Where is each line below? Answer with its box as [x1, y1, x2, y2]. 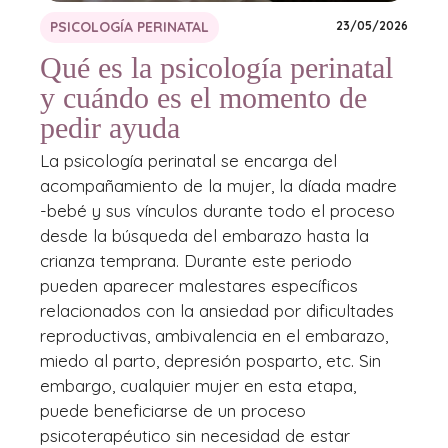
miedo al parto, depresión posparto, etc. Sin [40, 350, 381, 372]
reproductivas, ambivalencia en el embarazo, [40, 325, 388, 347]
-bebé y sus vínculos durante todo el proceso [40, 200, 395, 222]
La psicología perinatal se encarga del [40, 150, 337, 172]
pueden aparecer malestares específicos [40, 275, 358, 297]
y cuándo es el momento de [40, 81, 367, 115]
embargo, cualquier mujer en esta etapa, [40, 375, 356, 397]
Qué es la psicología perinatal [40, 51, 393, 85]
